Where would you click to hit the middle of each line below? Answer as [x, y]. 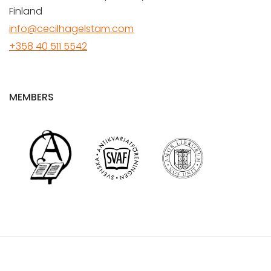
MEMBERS [31, 97]
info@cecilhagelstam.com [71, 29]
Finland [26, 11]
